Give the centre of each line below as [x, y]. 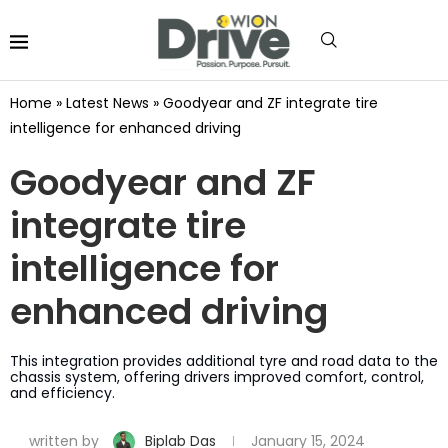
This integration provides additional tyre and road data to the [224, 360]
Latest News [107, 102]
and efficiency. [62, 392]
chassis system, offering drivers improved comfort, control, [217, 376]
